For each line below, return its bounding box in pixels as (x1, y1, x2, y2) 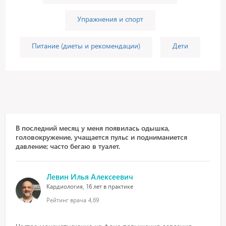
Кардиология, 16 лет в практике (46, 183, 134, 190)
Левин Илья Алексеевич (46, 172, 134, 182)
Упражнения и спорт (77, 14, 143, 24)
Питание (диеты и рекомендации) (32, 41, 140, 50)
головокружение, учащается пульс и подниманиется (16, 132, 188, 142)
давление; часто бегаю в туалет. (16, 141, 121, 151)
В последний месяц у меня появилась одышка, (16, 123, 170, 133)
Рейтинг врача (46, 196, 87, 204)
